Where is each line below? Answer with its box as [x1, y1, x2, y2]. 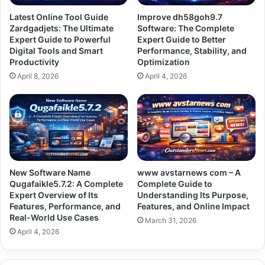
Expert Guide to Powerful [9, 34, 111, 45]
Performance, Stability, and [137, 46, 247, 56]
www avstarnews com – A [137, 167, 241, 178]
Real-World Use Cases [9, 212, 99, 223]
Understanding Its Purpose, [137, 190, 248, 201]
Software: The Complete [137, 23, 234, 34]
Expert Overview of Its [9, 190, 98, 201]
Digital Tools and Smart [9, 46, 103, 56]
